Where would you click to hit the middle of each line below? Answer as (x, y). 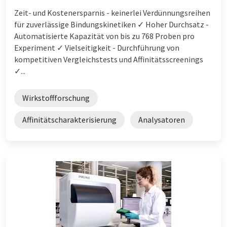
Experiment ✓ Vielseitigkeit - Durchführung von (97, 47)
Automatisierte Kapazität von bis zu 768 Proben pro (104, 36)
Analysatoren (162, 119)
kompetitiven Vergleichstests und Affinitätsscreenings (109, 59)
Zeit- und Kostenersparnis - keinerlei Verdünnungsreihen (112, 12)
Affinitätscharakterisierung (69, 119)
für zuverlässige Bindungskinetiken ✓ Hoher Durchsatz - (111, 24)
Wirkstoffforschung (56, 98)
